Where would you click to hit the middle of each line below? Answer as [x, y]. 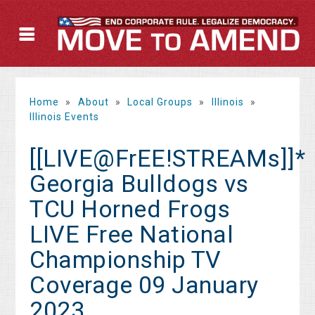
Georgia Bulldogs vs [139, 184]
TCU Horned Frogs [130, 209]
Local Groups [160, 102]
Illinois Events [65, 117]
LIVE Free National [132, 234]
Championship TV [126, 260]
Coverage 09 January [144, 285]
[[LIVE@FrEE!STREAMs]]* [168, 159]
